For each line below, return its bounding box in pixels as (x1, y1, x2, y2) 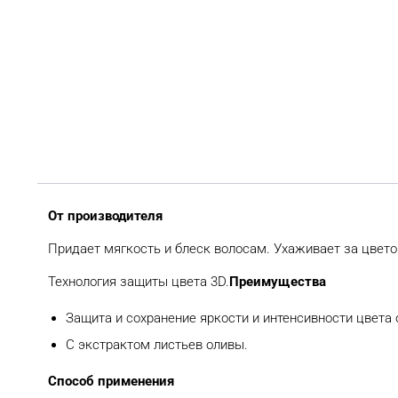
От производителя (48, 207, 163, 224)
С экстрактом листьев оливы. (65, 336, 248, 353)
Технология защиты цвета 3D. (48, 273, 229, 290)
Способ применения (48, 372, 174, 389)
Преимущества (229, 273, 326, 290)
